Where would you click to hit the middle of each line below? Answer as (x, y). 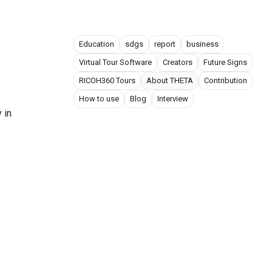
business (202, 44)
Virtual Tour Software (115, 62)
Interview (173, 99)
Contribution (226, 80)
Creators (178, 62)
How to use (99, 99)
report (165, 44)
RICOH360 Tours (107, 80)
